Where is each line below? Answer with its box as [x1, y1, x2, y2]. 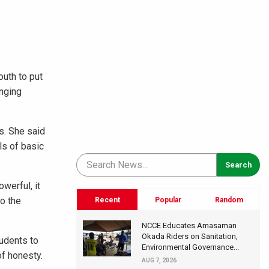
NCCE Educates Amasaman [142, 220, 237, 230]
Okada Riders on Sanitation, [142, 231, 238, 241]
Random [214, 195, 243, 204]
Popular [154, 195, 181, 204]
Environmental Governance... [142, 242, 239, 252]
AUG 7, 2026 [142, 256, 177, 264]
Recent [94, 195, 120, 204]
